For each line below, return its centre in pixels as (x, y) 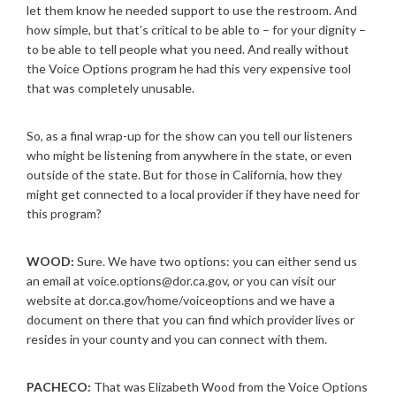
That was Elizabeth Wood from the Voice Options (229, 387)
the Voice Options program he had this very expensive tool (189, 69)
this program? (64, 213)
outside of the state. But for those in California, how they (184, 175)
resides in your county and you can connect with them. (177, 339)
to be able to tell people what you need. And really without (188, 49)
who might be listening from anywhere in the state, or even (189, 155)
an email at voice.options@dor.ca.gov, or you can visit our (181, 281)
